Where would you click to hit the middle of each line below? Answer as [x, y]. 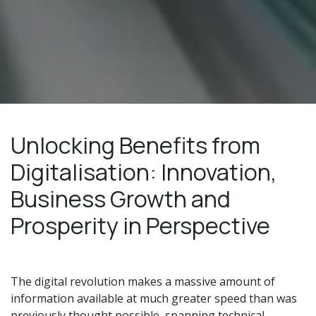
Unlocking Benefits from [135, 145]
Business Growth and [121, 199]
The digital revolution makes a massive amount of [143, 281]
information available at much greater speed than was [154, 298]
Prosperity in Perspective [140, 225]
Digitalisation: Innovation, [144, 172]
